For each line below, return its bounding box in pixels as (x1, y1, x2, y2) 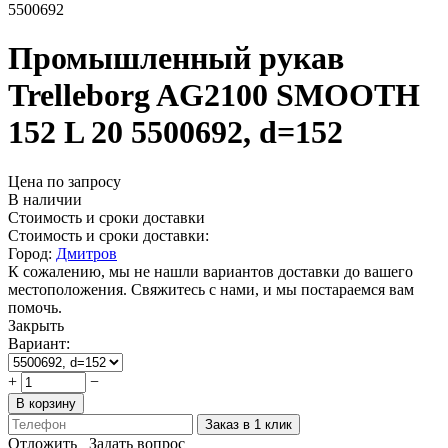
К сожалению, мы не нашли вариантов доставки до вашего (8, 262, 413, 280)
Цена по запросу (8, 172, 121, 190)
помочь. (8, 298, 62, 316)
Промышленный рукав (8, 40, 344, 77)
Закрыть (8, 316, 64, 334)
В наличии (8, 190, 82, 208)
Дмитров (56, 244, 117, 262)
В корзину (16, 395, 76, 411)
